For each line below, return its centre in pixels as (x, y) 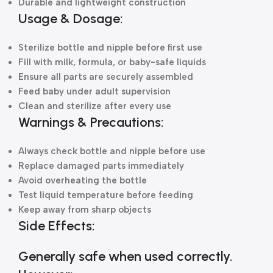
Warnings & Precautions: (91, 122)
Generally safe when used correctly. (126, 256)
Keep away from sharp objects (85, 210)
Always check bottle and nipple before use (112, 151)
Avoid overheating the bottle (83, 180)
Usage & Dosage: (71, 19)
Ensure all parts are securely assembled (106, 77)
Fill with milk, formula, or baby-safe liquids (112, 62)
